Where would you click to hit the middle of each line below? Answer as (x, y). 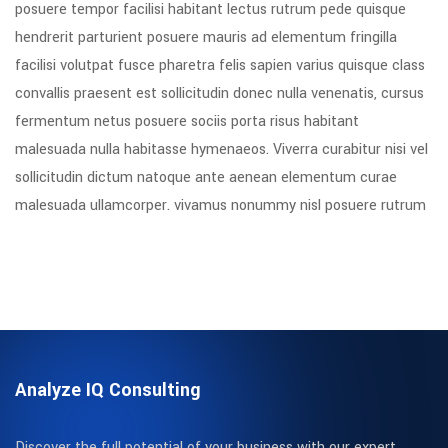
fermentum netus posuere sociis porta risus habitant (187, 121)
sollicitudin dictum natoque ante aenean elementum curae (206, 177)
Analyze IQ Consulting (108, 390)
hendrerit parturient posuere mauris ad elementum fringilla (206, 37)
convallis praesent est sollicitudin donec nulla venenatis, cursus (219, 93)
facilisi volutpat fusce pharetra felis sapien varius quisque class (220, 65)
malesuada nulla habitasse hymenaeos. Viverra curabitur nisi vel (221, 149)
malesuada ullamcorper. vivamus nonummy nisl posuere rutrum (220, 205)
